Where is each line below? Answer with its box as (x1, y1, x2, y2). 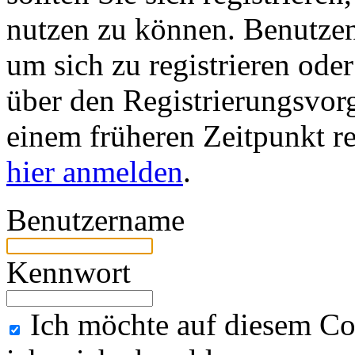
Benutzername (6, 202, 185, 237)
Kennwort (6, 254, 131, 289)
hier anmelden (6, 154, 183, 189)
